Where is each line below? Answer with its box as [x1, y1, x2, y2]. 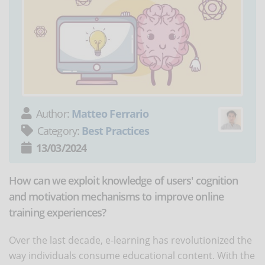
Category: [37, 123, 82, 138]
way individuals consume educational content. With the [9, 248, 255, 262]
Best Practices [82, 123, 150, 138]
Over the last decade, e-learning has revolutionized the [9, 233, 252, 247]
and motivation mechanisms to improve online [9, 189, 224, 203]
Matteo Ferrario [71, 106, 149, 121]
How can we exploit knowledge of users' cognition [9, 173, 238, 188]
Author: [36, 106, 72, 121]
